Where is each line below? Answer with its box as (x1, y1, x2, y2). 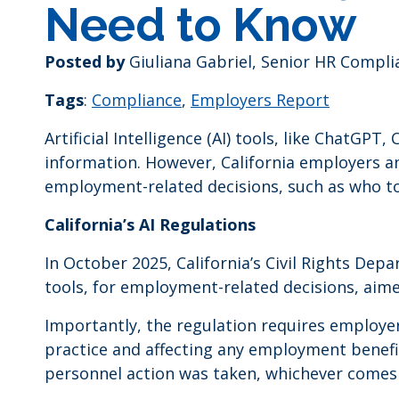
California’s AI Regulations (45, 214, 256, 235)
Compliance (92, 89, 182, 110)
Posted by (45, 51, 125, 72)
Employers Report (191, 89, 330, 110)
